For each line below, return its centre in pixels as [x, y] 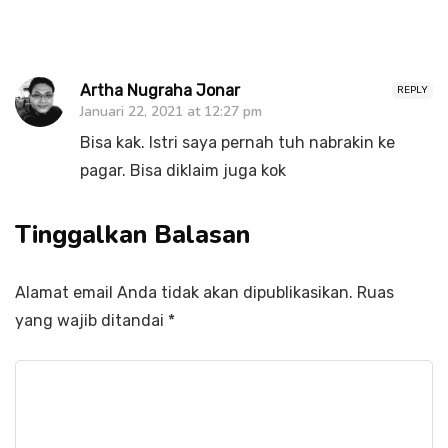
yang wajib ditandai [91, 321]
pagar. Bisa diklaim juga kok [183, 171]
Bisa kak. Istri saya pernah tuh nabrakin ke [237, 143]
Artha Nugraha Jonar [160, 91]
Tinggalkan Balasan [132, 235]
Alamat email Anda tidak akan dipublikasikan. [184, 293]
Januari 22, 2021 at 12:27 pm [171, 112]
